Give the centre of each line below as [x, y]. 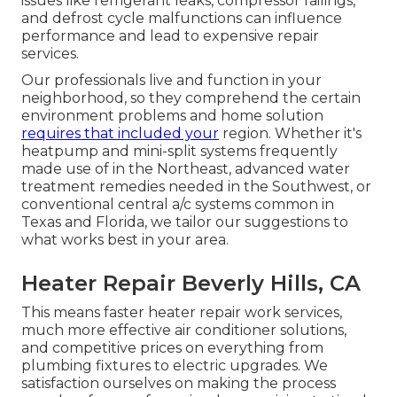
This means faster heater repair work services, [182, 313]
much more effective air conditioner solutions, [184, 331]
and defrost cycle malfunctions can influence [182, 19]
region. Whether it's [290, 134]
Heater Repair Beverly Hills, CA [191, 284]
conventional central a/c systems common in [178, 205]
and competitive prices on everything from [172, 348]
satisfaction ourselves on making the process [179, 384]
